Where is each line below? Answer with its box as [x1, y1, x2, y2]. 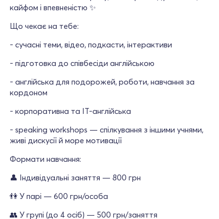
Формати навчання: [10, 154, 81, 164]
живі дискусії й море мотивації [10, 135, 122, 145]
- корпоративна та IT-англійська [10, 106, 131, 116]
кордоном [10, 88, 47, 97]
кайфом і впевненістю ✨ [10, 2, 96, 12]
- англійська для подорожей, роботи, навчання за [10, 77, 195, 87]
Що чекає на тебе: [10, 21, 79, 31]
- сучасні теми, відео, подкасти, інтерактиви [10, 40, 172, 49]
